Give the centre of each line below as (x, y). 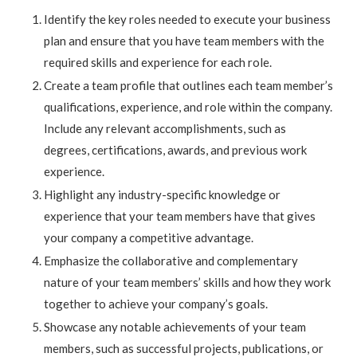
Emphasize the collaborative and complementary (171, 261)
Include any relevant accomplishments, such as (165, 129)
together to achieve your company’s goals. (156, 304)
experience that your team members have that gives (180, 216)
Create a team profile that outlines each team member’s (188, 86)
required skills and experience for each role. (158, 63)
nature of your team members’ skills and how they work (187, 282)
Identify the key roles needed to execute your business (187, 20)
